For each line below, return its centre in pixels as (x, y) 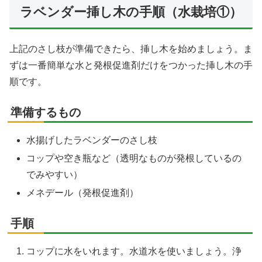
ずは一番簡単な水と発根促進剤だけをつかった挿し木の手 (131, 65)
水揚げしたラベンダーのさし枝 (92, 140)
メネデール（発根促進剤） (83, 192)
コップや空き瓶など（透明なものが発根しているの (134, 158)
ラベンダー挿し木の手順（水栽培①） (131, 12)
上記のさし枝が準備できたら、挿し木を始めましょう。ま (131, 49)
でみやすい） (55, 174)
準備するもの (46, 112)
